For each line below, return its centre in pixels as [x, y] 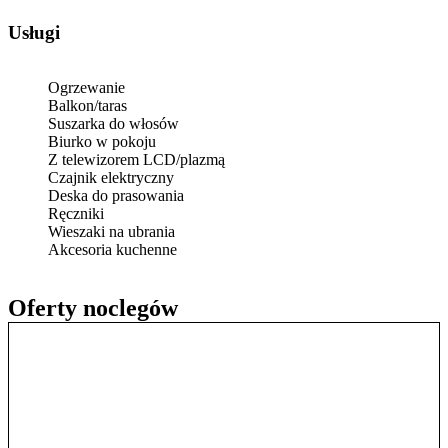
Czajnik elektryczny [111, 177]
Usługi [41, 33]
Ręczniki [76, 213]
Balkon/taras [87, 105]
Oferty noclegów [93, 307]
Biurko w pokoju [102, 141]
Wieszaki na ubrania [111, 231]
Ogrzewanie [86, 87]
